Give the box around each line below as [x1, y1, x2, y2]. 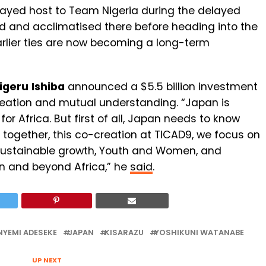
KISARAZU [104, 227, 144, 238]
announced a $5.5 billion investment [65, 80, 258, 94]
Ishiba [31, 80, 65, 94]
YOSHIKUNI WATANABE [154, 227, 244, 238]
